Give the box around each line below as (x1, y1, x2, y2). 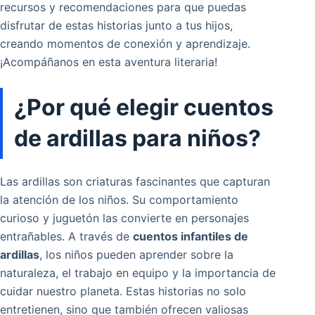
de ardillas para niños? (14, 124, 261, 153)
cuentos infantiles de (133, 229, 248, 244)
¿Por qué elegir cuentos (14, 94, 274, 122)
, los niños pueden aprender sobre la (39, 247, 233, 262)
